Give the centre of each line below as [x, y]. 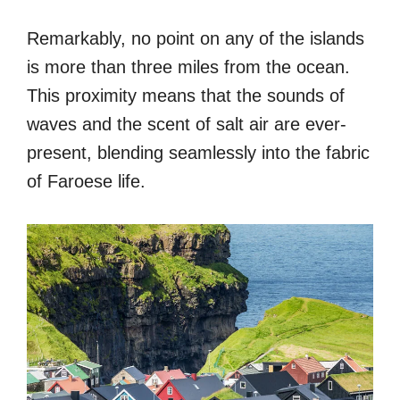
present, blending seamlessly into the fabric [198, 152]
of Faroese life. [86, 181]
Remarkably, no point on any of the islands [196, 38]
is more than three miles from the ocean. [188, 67]
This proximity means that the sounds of [186, 95]
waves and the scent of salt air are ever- [187, 124]
